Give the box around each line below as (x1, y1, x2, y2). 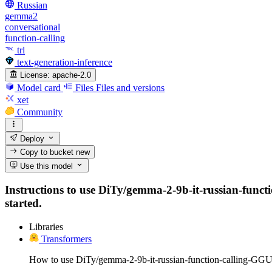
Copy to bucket (18, 148, 76, 157)
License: (20, 70, 50, 80)
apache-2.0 (52, 70, 92, 80)
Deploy (18, 134, 45, 143)
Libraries (29, 221, 63, 232)
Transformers (41, 233, 92, 244)
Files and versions (96, 83, 165, 93)
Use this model (18, 161, 73, 171)
